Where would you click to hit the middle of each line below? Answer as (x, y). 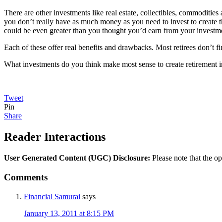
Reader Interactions (55, 137)
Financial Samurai (52, 196)
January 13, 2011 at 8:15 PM (69, 213)
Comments (26, 177)
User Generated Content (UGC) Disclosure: (77, 158)
